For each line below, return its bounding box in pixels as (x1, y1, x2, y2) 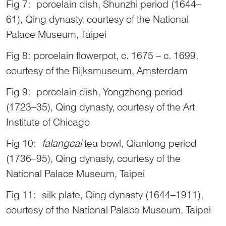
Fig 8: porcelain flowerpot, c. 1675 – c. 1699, (6, 49, 198, 62)
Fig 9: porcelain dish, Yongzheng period (6, 85, 183, 98)
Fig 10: (6, 137, 42, 149)
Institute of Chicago (6, 116, 90, 128)
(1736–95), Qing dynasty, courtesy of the (6, 152, 181, 164)
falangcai (42, 137, 82, 149)
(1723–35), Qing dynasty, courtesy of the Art (6, 100, 195, 113)
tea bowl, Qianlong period (82, 137, 197, 149)
